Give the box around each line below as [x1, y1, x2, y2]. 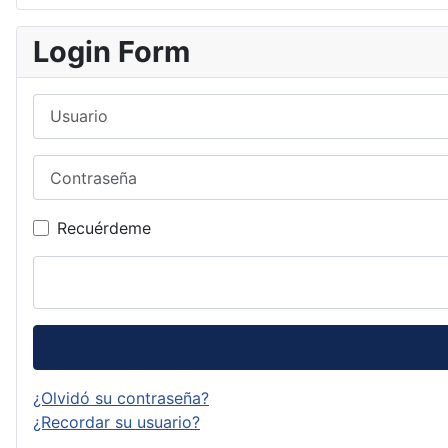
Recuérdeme [57, 218, 151, 239]
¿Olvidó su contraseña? [33, 388, 209, 409]
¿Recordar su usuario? [33, 412, 200, 433]
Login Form [33, 33, 190, 69]
